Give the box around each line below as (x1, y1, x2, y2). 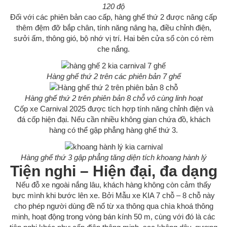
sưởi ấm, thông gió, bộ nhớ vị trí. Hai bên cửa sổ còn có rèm (13, 34, 214, 43)
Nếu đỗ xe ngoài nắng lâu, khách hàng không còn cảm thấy (16, 180, 211, 189)
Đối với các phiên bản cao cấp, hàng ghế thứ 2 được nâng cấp (10, 13, 217, 22)
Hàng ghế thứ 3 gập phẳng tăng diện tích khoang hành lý (20, 153, 207, 162)
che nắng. (97, 45, 130, 54)
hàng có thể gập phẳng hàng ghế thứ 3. (49, 126, 178, 135)
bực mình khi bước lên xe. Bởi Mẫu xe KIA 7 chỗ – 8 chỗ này (12, 191, 215, 200)
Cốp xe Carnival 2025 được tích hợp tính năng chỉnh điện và (14, 104, 213, 113)
